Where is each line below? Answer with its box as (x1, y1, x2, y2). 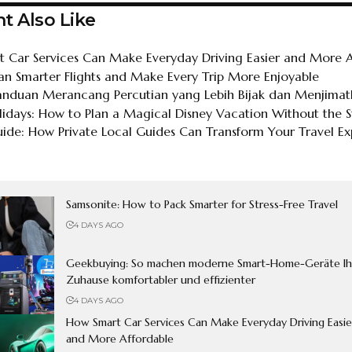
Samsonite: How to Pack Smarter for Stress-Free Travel (66, 196, 338, 211)
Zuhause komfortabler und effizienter (66, 272, 255, 287)
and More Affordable (66, 331, 174, 346)
